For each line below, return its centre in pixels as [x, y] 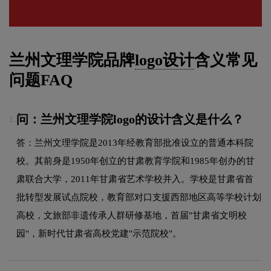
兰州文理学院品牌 [72, 60]
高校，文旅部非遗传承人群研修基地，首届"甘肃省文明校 [132, 215]
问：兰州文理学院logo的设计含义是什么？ [130, 119]
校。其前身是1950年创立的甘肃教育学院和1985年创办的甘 [135, 161]
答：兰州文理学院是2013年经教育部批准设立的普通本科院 [135, 142]
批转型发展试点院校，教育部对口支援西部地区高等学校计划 [139, 197]
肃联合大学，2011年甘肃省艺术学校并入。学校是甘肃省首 [135, 179]
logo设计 [165, 60]
